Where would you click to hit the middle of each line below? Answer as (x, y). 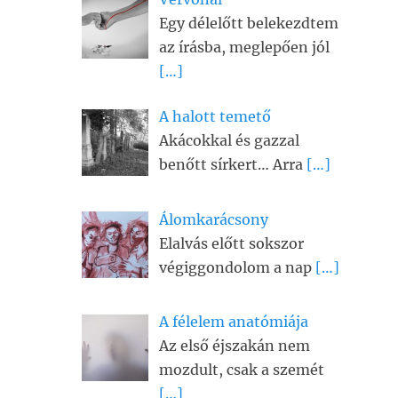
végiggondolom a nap (237, 267)
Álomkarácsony (214, 219)
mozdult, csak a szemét (242, 370)
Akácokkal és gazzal (229, 140)
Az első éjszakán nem (235, 346)
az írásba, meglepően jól (244, 47)
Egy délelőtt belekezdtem (249, 23)
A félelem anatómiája (234, 322)
